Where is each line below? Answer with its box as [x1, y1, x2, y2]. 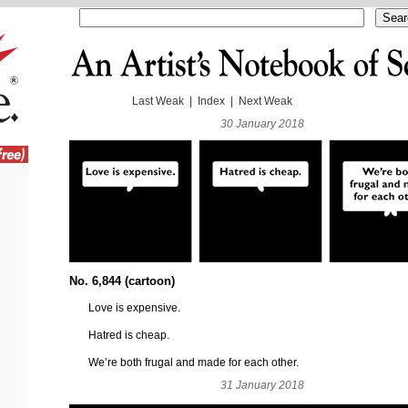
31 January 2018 [220, 378, 304, 392]
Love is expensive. [88, 301, 181, 314]
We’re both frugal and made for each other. [88, 355, 300, 369]
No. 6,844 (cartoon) [69, 273, 175, 288]
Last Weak [132, 95, 184, 107]
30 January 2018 [220, 117, 304, 130]
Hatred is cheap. [88, 328, 170, 342]
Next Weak [239, 95, 292, 107]
